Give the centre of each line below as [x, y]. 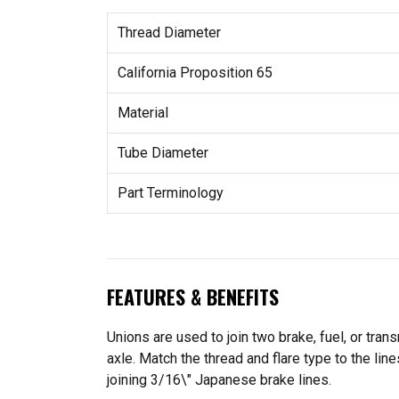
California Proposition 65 [195, 72]
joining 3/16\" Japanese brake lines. [219, 380]
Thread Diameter [169, 32]
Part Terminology [170, 192]
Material [142, 112]
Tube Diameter [163, 152]
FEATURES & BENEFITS [193, 296]
